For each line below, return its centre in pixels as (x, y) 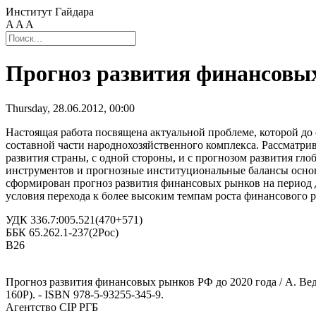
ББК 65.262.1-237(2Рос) (62, 232)
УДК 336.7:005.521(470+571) (74, 219)
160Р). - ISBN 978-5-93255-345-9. (85, 294)
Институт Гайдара (50, 12)
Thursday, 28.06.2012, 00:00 (70, 108)
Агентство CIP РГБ (52, 307)
